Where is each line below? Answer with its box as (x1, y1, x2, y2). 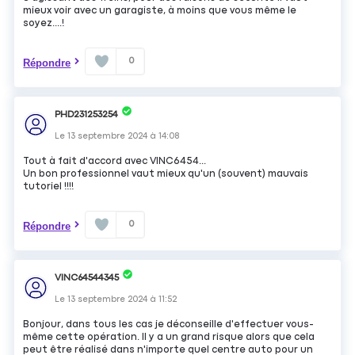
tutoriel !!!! (23, 181, 74, 193)
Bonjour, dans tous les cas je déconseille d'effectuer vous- (23, 319, 315, 330)
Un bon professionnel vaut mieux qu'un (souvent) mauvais (23, 169, 309, 180)
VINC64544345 (55, 273, 120, 283)
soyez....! (23, 17, 65, 29)
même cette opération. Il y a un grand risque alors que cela (23, 332, 315, 343)
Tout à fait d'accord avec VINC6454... (23, 156, 207, 167)
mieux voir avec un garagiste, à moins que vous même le (23, 5, 297, 16)
